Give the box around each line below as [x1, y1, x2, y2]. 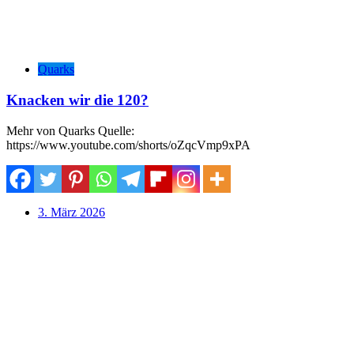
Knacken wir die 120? [6, 91, 149, 108]
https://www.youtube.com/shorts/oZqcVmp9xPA [6, 137, 250, 152]
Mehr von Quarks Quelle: [6, 123, 134, 137]
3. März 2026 [38, 205, 105, 219]
